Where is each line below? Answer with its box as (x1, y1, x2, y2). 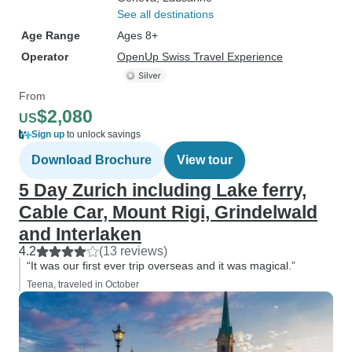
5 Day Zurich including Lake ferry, (19, 180, 306, 200)
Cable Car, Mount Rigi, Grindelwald (19, 202, 317, 222)
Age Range (21, 29, 80, 42)
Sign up (31, 129, 64, 140)
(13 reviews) (99, 244, 167, 258)
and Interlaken (19, 224, 141, 244)
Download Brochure (31, 153, 152, 167)
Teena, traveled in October (27, 279, 139, 290)
